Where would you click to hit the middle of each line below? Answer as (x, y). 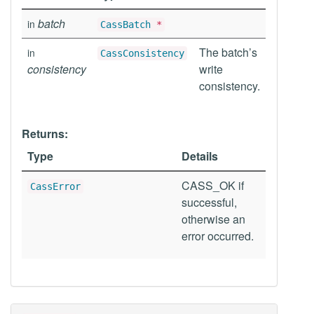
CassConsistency (142, 53)
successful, (209, 202)
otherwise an (213, 219)
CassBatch (125, 25)
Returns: (45, 134)
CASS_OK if (213, 185)
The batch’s (228, 52)
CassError (55, 186)
